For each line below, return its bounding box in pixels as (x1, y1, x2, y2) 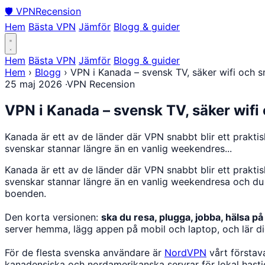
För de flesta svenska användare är (5, 246, 164, 258)
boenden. (5, 187, 46, 199)
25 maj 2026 (5, 78, 62, 90)
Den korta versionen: (5, 211, 101, 223)
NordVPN (164, 246, 206, 258)
